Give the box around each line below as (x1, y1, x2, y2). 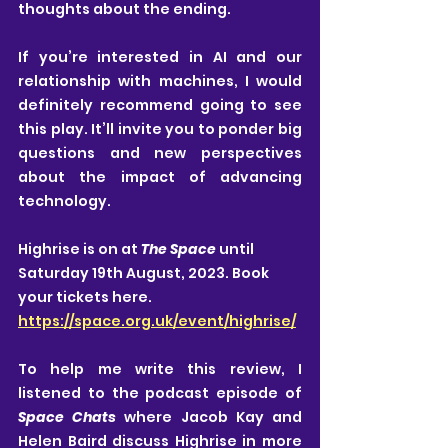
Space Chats (18, 407, 125, 428)
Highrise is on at (18, 239, 141, 260)
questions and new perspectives (18, 143, 302, 164)
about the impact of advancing (18, 167, 302, 188)
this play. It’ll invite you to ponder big (18, 119, 302, 140)
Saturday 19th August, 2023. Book (18, 263, 272, 284)
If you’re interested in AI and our (18, 47, 302, 68)
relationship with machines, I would (18, 71, 302, 92)
